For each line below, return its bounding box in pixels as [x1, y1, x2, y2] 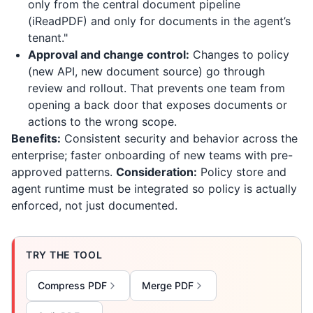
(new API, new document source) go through [28, 64, 265, 78]
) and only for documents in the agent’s [83, 14, 291, 28]
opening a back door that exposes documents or [28, 98, 287, 112]
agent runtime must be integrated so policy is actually [11, 182, 297, 196]
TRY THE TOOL [26, 249, 103, 261]
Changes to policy [189, 48, 289, 61]
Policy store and [197, 165, 286, 179]
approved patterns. [11, 165, 116, 179]
